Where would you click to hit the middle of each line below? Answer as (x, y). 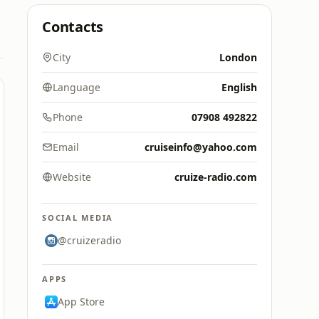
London (238, 57)
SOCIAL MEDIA (78, 218)
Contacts (73, 27)
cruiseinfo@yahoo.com (201, 147)
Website (72, 177)
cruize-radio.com (216, 177)
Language (77, 87)
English (239, 87)
